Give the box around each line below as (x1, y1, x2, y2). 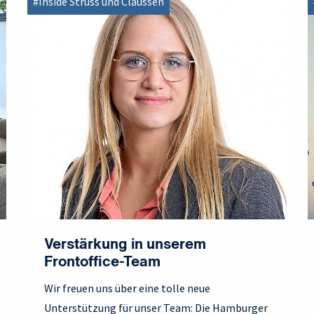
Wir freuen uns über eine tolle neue (44, 281, 210, 296)
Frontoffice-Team (44, 255, 161, 271)
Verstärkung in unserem (44, 238, 206, 253)
